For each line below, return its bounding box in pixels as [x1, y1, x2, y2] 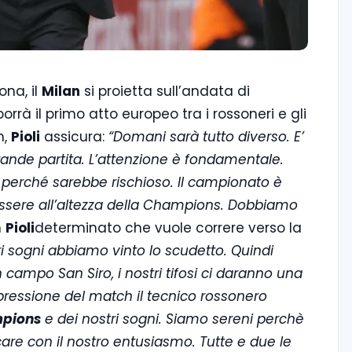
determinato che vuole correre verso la [35, 218, 302, 237]
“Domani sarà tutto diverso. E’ [108, 126, 304, 146]
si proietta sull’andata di [80, 81, 250, 101]
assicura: [40, 126, 108, 146]
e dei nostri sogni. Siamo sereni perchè [41, 309, 304, 328]
